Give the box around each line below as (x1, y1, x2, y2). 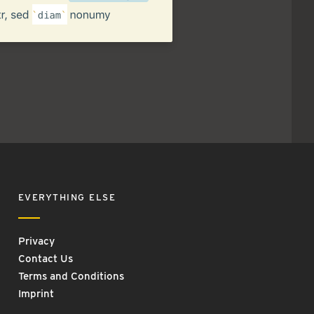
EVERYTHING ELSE (18, 191, 116, 203)
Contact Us (18, 252, 73, 265)
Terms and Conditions (18, 269, 124, 282)
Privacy (18, 234, 55, 247)
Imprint (18, 287, 54, 300)
